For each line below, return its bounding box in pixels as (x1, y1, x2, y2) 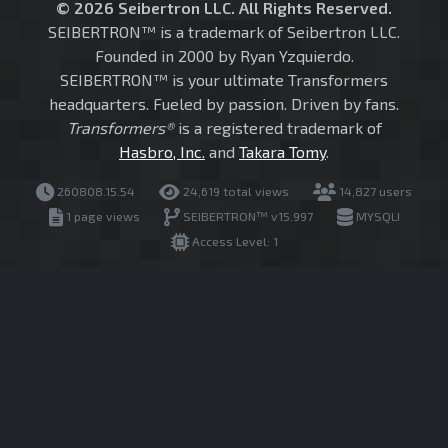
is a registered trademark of (173, 118, 382, 138)
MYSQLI (352, 209, 400, 224)
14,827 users (336, 184, 412, 199)
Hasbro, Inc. (119, 142, 205, 162)
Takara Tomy (239, 142, 326, 162)
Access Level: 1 (188, 234, 278, 249)
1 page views (62, 209, 140, 224)
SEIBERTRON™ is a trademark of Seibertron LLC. (48, 22, 400, 42)
